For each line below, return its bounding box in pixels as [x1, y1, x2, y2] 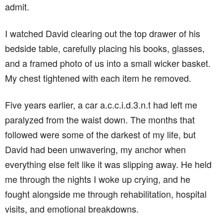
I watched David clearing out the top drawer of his [5, 27, 200, 40]
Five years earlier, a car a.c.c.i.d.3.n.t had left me [5, 98, 197, 111]
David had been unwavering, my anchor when [5, 143, 186, 156]
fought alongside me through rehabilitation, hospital [5, 187, 207, 200]
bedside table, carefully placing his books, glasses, [5, 42, 205, 55]
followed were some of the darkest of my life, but [5, 128, 196, 141]
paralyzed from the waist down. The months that [5, 113, 195, 126]
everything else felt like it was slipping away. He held [5, 158, 212, 170]
